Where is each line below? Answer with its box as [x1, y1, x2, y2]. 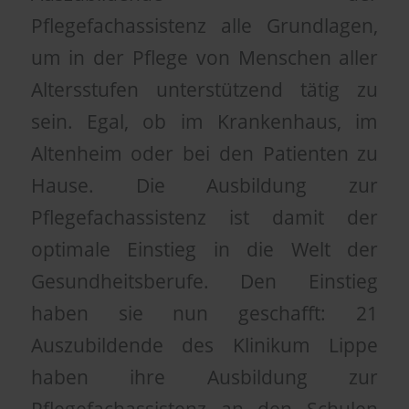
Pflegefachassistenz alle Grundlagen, [30, 13, 379, 39]
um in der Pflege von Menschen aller [30, 45, 379, 71]
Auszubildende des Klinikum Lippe [30, 332, 379, 359]
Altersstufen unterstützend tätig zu [30, 77, 379, 103]
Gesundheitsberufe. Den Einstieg [30, 268, 379, 295]
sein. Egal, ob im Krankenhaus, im [30, 109, 379, 135]
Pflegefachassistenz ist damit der [30, 204, 379, 231]
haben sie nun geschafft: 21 [30, 300, 379, 327]
